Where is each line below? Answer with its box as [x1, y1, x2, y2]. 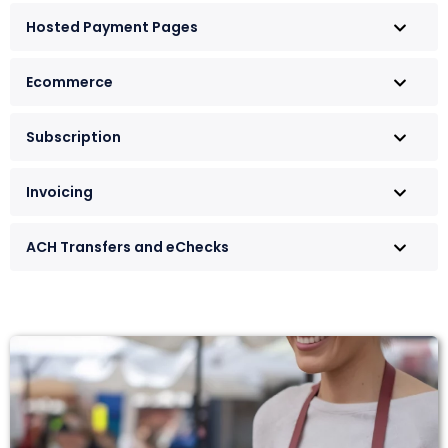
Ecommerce [26, 72, 113, 93]
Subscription [26, 127, 121, 148]
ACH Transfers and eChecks [26, 237, 229, 258]
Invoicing [26, 182, 93, 203]
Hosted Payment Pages [26, 17, 198, 38]
